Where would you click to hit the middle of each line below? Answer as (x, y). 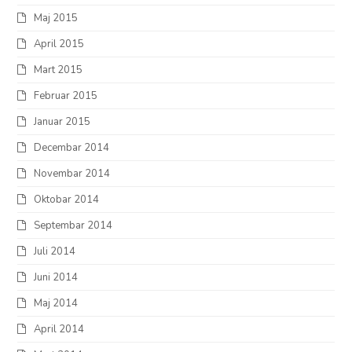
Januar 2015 (62, 122)
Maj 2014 (56, 304)
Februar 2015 (66, 96)
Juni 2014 (56, 278)
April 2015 (59, 44)
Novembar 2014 (72, 174)
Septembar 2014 (73, 226)
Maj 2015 (56, 18)
